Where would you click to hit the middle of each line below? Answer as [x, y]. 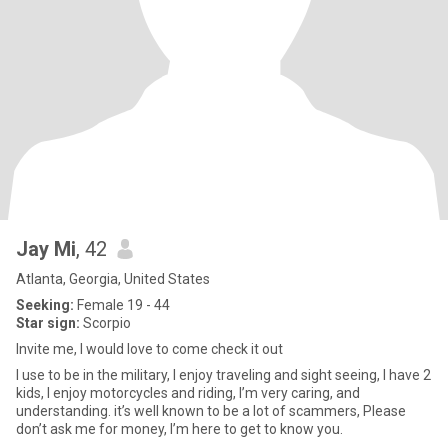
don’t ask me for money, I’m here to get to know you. [179, 429]
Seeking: [45, 305]
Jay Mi [46, 249]
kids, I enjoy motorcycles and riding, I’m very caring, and [188, 393]
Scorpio [105, 323]
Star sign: [48, 323]
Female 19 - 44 [122, 305]
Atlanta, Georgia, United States [113, 279]
